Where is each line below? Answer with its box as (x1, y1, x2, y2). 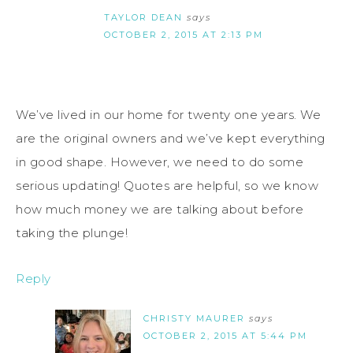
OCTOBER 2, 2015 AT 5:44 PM (143, 329, 307, 341)
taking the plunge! (16, 225, 128, 240)
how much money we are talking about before (16, 201, 303, 217)
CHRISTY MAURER (143, 312, 245, 324)
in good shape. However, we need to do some (16, 154, 303, 169)
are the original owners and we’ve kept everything (16, 130, 325, 146)
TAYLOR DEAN (104, 11, 183, 23)
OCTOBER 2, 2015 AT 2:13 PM (104, 28, 263, 40)
